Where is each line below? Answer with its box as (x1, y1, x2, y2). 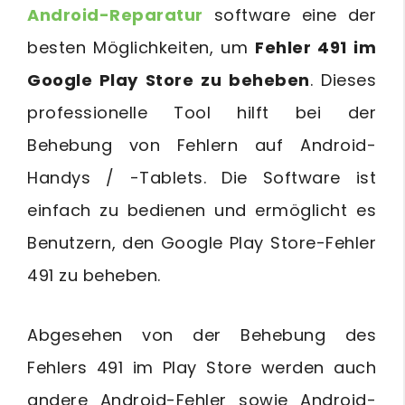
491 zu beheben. (27, 263, 161, 287)
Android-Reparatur (27, 3, 203, 26)
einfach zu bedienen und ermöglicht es (27, 198, 376, 221)
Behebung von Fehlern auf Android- (27, 133, 376, 156)
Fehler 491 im (255, 35, 377, 59)
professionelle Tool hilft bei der (27, 100, 376, 124)
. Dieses (309, 68, 377, 91)
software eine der (202, 3, 376, 26)
